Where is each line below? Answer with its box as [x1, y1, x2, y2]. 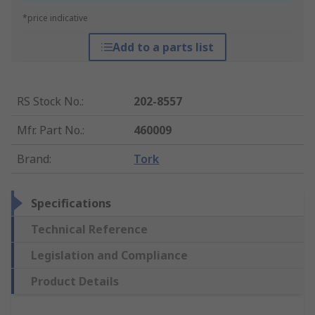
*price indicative [22, 12, 88, 25]
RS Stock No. [17, 94, 82, 110]
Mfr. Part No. [17, 122, 82, 139]
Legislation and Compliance [31, 247, 188, 264]
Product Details [31, 274, 119, 290]
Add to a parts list [112, 39, 214, 56]
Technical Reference [31, 221, 148, 238]
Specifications [31, 195, 111, 212]
